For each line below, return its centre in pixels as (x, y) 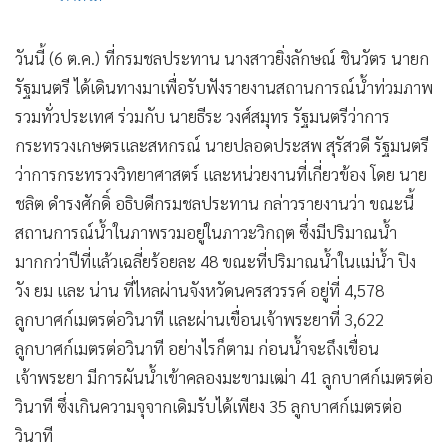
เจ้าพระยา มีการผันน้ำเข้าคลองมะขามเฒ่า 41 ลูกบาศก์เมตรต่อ (224, 376)
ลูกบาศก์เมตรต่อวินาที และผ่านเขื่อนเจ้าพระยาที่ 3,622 (199, 318)
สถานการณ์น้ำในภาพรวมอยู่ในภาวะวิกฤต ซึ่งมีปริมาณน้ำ (206, 231)
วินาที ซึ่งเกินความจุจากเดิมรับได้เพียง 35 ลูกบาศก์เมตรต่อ (208, 405)
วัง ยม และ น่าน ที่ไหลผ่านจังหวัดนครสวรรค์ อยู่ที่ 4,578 (199, 289)
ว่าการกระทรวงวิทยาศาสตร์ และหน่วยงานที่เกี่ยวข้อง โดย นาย (221, 173)
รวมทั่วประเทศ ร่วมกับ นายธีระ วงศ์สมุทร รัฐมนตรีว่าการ (202, 115)
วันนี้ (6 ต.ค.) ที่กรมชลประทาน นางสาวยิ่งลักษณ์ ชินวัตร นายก (222, 57)
